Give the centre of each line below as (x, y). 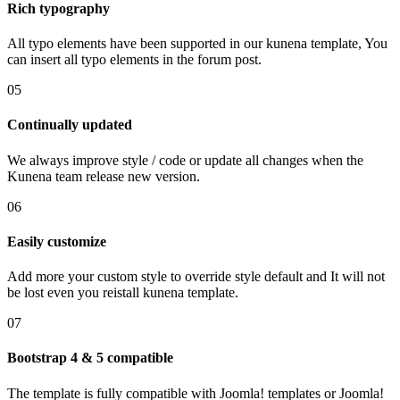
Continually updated (70, 125)
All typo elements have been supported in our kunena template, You (197, 43)
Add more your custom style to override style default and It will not (196, 277)
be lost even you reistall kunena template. (123, 293)
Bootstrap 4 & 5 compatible (90, 358)
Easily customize (57, 241)
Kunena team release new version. (104, 176)
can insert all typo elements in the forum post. (134, 59)
